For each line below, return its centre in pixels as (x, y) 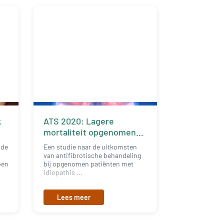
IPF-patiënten (71, 143)
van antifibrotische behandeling (92, 155)
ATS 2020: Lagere (79, 121)
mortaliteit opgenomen (90, 132)
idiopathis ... (63, 172)
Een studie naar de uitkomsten (90, 146)
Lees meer (74, 197)
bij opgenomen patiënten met (89, 163)
